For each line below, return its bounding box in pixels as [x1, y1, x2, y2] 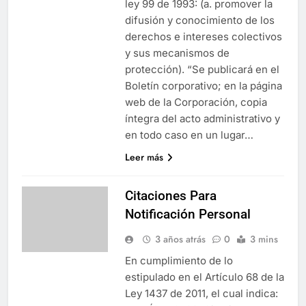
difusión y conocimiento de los [124, 13, 275, 27]
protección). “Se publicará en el [124, 62, 279, 76]
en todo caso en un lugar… [124, 128, 253, 141]
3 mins [249, 232, 278, 246]
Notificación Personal [124, 206, 251, 222]
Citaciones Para [124, 187, 217, 204]
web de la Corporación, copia [124, 95, 267, 109]
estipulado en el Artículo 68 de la [124, 270, 284, 283]
